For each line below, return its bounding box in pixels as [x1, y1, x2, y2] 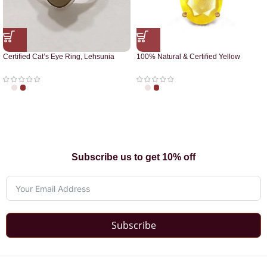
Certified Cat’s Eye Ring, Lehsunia [3, 52, 114, 61]
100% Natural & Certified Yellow [136, 52, 240, 61]
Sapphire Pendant [136, 62, 195, 71]
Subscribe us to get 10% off [72, 152, 195, 163]
